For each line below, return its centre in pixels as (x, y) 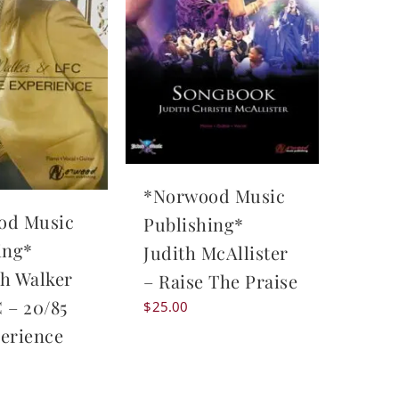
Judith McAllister (216, 253)
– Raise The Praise (221, 281)
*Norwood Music (215, 196)
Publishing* (194, 224)
